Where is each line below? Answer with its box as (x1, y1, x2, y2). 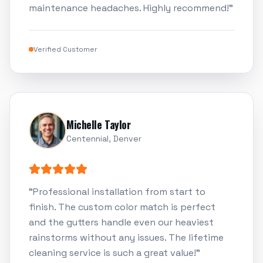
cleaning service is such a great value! (29, 247, 196, 259)
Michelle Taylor (66, 117, 131, 133)
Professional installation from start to (33, 186, 205, 198)
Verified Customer (33, 45, 97, 55)
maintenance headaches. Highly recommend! (29, 2, 229, 15)
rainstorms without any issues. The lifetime (29, 231, 224, 244)
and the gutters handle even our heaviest (29, 216, 214, 229)
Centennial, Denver (66, 133, 141, 144)
